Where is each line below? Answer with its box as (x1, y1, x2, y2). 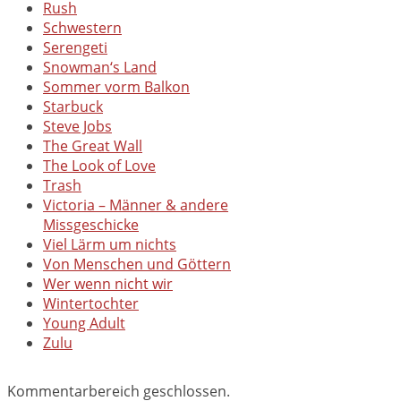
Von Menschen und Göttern (43, 254, 231, 275)
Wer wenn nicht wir (43, 274, 173, 294)
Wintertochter (43, 294, 139, 314)
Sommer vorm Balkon (43, 77, 190, 98)
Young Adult (43, 313, 125, 334)
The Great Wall (43, 136, 142, 157)
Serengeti (43, 38, 107, 58)
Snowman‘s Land (43, 57, 157, 78)
